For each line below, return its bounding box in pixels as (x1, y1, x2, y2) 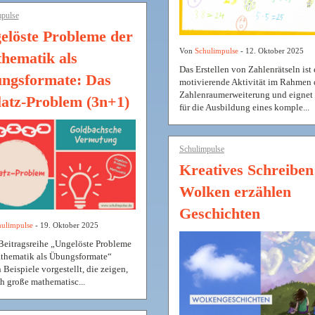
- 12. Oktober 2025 (238, 46, 304, 56)
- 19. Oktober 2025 (32, 221, 98, 230)
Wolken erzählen (179, 183, 291, 201)
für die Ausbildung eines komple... (179, 102, 309, 113)
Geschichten (179, 205, 260, 223)
